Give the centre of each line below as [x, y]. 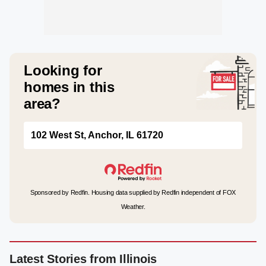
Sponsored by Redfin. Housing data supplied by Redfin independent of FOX [133, 192]
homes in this [69, 87]
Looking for [63, 70]
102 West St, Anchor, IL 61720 [97, 135]
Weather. [133, 207]
